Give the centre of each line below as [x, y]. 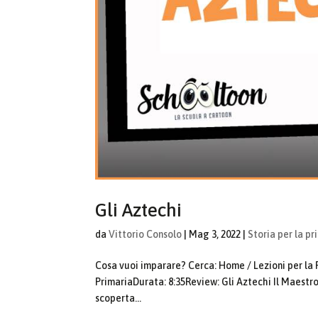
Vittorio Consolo [146, 234]
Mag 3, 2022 [215, 234]
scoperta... [119, 298]
